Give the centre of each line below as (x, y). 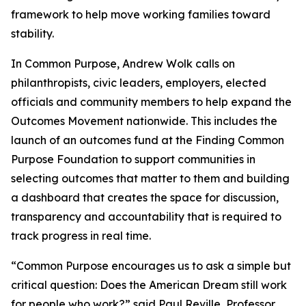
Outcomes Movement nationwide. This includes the (144, 121)
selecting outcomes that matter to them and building (150, 178)
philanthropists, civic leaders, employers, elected (139, 83)
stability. (32, 33)
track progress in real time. (81, 236)
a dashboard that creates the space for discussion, (145, 197)
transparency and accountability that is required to (146, 217)
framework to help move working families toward (141, 14)
